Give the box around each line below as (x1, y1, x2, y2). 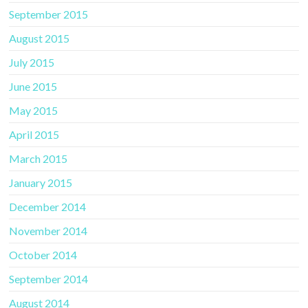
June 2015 (9, 79, 58, 93)
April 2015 (9, 127, 60, 141)
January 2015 (9, 175, 73, 189)
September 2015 (9, 7, 89, 21)
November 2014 (9, 223, 88, 237)
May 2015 (9, 103, 58, 117)
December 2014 (9, 199, 87, 213)
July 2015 (9, 55, 55, 69)
